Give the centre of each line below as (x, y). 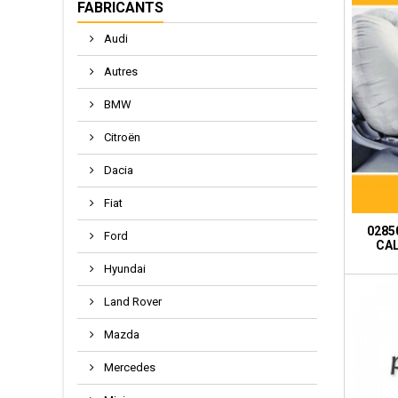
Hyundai (123, 269)
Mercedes (128, 367)
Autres (119, 72)
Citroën (121, 137)
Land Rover (131, 302)
